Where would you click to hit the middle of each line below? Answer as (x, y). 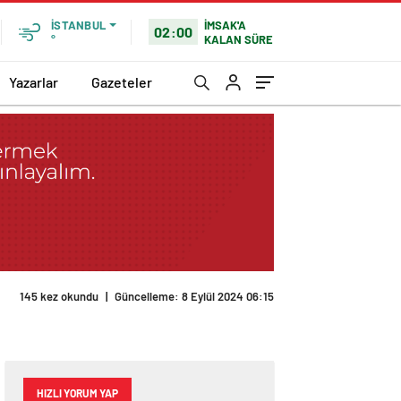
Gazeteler (122, 81)
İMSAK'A (226, 25)
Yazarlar (34, 81)
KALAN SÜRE (239, 39)
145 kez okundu (59, 297)
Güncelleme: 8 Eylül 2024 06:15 (194, 297)
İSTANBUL (78, 25)
